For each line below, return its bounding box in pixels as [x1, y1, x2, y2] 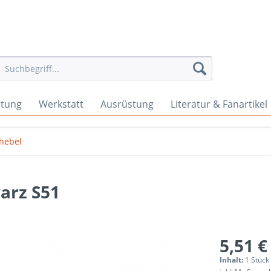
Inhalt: [220, 255, 246, 265]
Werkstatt [39, 97, 83, 111]
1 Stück [245, 255, 270, 265]
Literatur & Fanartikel [171, 97, 267, 111]
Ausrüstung [100, 97, 154, 111]
